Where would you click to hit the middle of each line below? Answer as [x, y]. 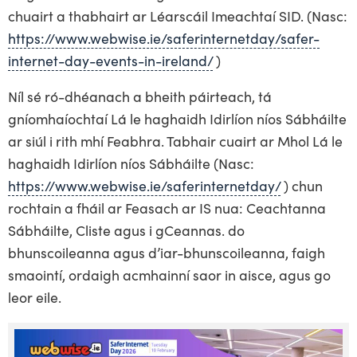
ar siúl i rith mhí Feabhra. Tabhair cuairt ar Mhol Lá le [175, 141]
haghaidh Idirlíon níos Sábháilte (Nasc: [131, 163]
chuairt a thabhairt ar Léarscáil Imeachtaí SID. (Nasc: [178, 15]
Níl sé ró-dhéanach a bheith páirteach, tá [140, 96]
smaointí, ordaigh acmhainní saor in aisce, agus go [169, 275]
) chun [302, 186]
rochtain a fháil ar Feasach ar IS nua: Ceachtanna [167, 208]
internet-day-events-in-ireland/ [110, 60]
